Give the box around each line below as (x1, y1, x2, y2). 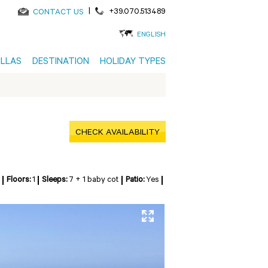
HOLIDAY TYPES (100, 57, 166, 68)
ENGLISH (137, 32, 166, 39)
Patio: (125, 176, 146, 185)
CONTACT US (33, 8, 84, 17)
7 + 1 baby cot (69, 176, 118, 185)
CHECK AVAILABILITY (75, 129, 160, 138)
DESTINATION (32, 57, 89, 68)
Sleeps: (42, 176, 69, 185)
